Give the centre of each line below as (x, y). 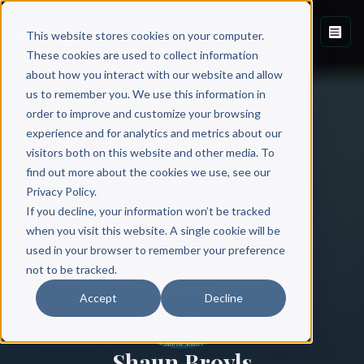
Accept (99, 297)
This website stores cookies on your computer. (145, 35)
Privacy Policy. (61, 191)
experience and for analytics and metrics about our (154, 132)
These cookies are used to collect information (142, 54)
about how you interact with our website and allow (154, 74)
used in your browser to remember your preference (155, 249)
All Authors (57, 183)
